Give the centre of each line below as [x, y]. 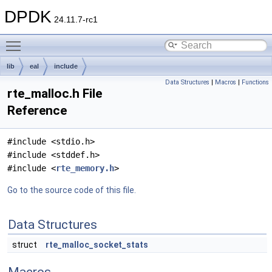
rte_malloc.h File [55, 93]
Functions [255, 82]
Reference [37, 110]
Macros [226, 82]
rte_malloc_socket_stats [97, 245]
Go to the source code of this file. [72, 190]
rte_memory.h [85, 168]
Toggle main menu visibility [79, 39]
